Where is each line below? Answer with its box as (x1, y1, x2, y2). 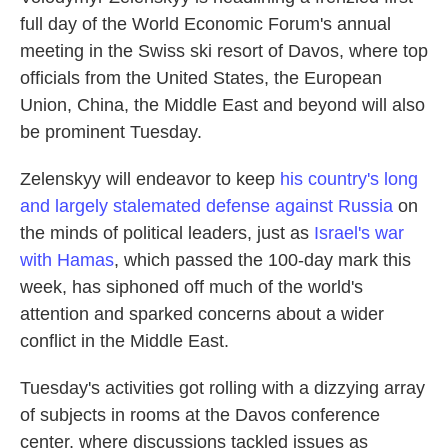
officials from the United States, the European (20, 68, 382, 88)
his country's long (280, 169, 418, 189)
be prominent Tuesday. (20, 122, 202, 142)
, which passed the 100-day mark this (114, 250, 411, 270)
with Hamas (20, 250, 114, 270)
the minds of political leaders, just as (20, 223, 314, 243)
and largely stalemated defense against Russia (20, 196, 393, 216)
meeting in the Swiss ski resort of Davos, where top (20, 41, 428, 61)
